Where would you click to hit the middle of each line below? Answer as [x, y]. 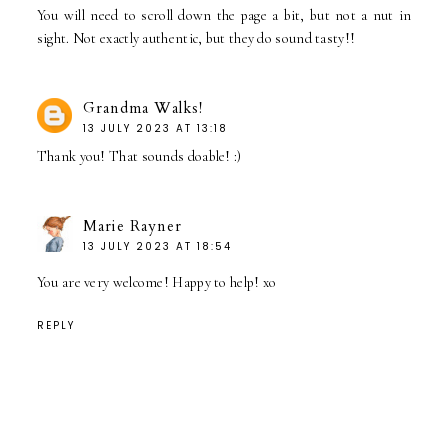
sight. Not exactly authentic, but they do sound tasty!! [196, 38]
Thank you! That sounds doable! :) [139, 156]
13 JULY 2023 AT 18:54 [157, 246]
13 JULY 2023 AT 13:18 [155, 128]
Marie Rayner [132, 225]
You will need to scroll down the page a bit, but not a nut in [224, 15]
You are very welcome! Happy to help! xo [156, 282]
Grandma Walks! [142, 107]
